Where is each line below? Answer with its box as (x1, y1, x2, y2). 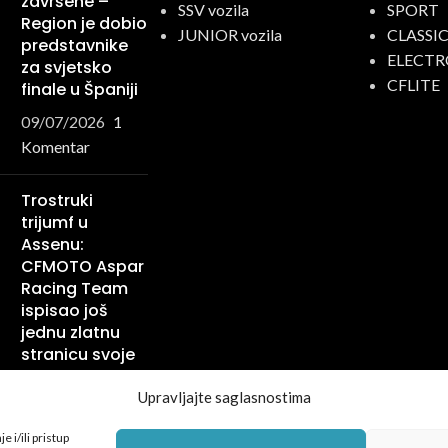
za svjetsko (21, 56, 113, 79)
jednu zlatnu (21, 321, 121, 344)
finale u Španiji (21, 78, 139, 101)
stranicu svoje (21, 343, 136, 366)
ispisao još (21, 299, 109, 322)
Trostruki (21, 189, 94, 212)
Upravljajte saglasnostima (137, 388, 311, 406)
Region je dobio (21, 12, 148, 35)
